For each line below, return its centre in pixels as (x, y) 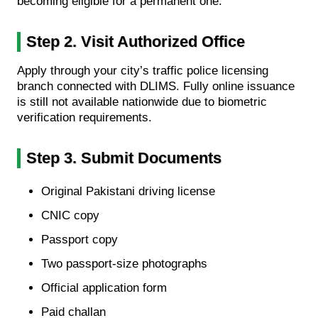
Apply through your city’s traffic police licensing (143, 70)
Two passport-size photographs (124, 263)
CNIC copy (70, 215)
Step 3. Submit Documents (124, 158)
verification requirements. (84, 117)
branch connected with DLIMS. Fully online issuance (156, 86)
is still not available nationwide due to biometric (142, 102)
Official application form (104, 287)
